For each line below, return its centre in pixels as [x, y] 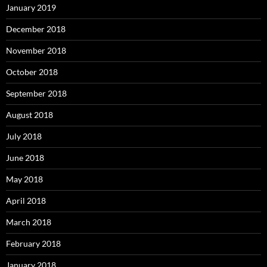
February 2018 [33, 244]
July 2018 [24, 136]
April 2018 [26, 201]
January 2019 [31, 8]
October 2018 [32, 72]
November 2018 [36, 51]
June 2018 [25, 158]
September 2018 [36, 94]
